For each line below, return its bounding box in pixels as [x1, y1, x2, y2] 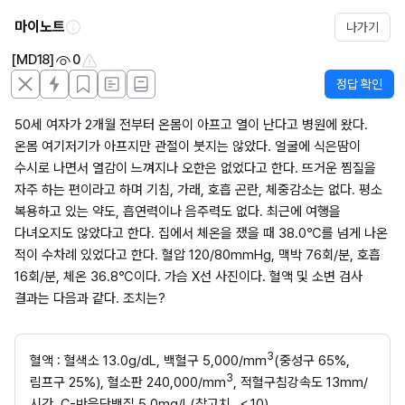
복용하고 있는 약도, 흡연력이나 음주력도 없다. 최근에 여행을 [14, 203, 341, 220]
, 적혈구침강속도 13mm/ [233, 374, 368, 391]
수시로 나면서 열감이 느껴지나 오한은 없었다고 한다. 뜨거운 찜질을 [14, 160, 376, 176]
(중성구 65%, [274, 353, 350, 369]
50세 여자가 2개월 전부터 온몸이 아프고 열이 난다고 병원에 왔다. [14, 117, 368, 133]
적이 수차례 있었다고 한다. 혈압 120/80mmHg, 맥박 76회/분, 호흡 [14, 247, 381, 263]
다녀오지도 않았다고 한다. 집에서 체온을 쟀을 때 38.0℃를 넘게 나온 [14, 225, 388, 241]
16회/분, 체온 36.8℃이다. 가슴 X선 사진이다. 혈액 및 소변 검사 [14, 268, 363, 285]
